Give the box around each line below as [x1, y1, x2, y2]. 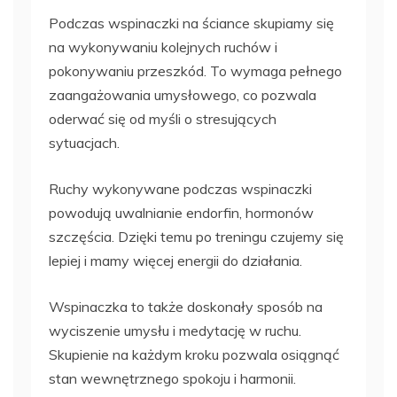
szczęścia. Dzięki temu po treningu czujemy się [49, 227, 344, 245]
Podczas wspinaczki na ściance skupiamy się [49, 13, 334, 32]
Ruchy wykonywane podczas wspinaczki [49, 179, 312, 198]
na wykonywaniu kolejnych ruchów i [49, 37, 277, 56]
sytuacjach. [49, 133, 120, 152]
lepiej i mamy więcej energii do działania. [49, 251, 302, 269]
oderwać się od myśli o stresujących [49, 109, 276, 128]
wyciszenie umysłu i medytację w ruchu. [49, 321, 301, 339]
